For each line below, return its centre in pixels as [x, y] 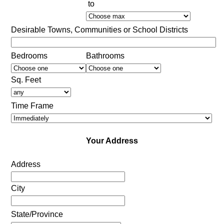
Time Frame [32, 106]
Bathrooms [105, 56]
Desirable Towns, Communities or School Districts [99, 30]
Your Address [112, 141]
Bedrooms [29, 56]
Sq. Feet [26, 80]
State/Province [37, 214]
